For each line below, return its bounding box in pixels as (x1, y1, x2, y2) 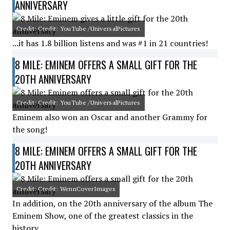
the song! (12, 124, 47, 135)
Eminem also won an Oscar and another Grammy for (12, 111, 207, 123)
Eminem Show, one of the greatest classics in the (12, 210, 193, 221)
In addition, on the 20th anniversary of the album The (12, 198, 213, 209)
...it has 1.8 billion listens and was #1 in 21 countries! (12, 37, 208, 49)
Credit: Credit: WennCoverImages (16, 185, 116, 193)
